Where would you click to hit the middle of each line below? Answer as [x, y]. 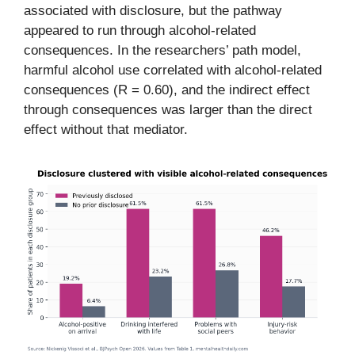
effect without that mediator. [106, 130]
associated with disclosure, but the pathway [153, 11]
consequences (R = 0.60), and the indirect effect [167, 90]
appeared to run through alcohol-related [140, 31]
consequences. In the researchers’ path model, [162, 51]
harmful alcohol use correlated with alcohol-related [173, 71]
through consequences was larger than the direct [168, 110]
